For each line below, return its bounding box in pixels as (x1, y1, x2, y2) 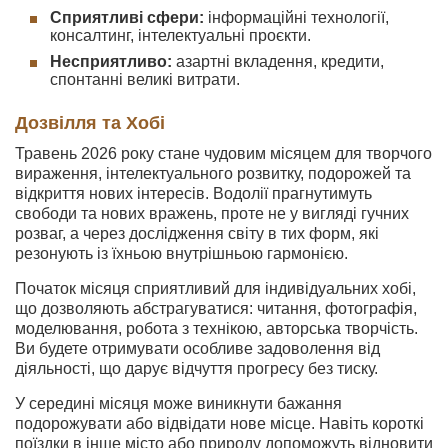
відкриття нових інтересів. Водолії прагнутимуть (15, 185, 372, 202)
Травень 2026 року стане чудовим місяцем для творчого (15, 145, 432, 162)
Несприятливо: (50, 53, 172, 70)
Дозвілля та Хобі (15, 112, 165, 133)
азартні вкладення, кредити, (172, 53, 384, 70)
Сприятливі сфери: (50, 9, 204, 26)
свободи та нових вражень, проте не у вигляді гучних (15, 205, 409, 222)
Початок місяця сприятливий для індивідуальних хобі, (15, 280, 416, 297)
